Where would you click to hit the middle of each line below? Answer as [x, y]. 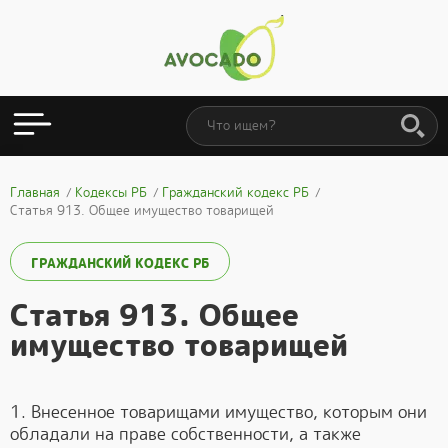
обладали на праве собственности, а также [185, 434]
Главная [35, 192]
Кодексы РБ [111, 192]
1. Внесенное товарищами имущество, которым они [218, 412]
